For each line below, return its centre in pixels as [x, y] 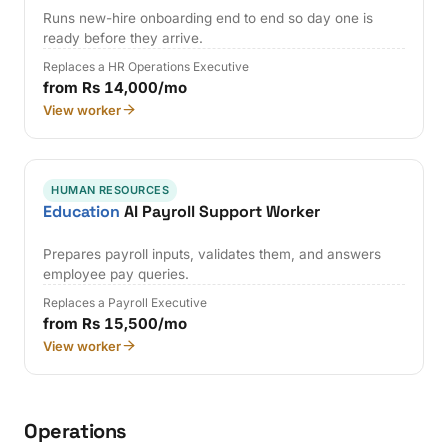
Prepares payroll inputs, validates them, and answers [212, 253]
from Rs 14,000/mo [115, 87]
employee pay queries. [116, 273]
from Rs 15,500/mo [115, 323]
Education [82, 212]
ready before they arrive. [123, 37]
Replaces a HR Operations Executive [146, 66]
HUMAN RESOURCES [110, 189]
